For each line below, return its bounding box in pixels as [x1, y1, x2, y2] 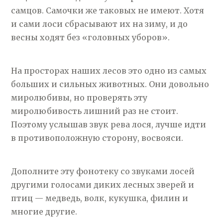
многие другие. [11, 207, 78, 217]
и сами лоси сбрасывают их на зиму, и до [11, 19, 188, 29]
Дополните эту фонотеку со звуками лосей [11, 166, 195, 176]
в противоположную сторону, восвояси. [11, 133, 184, 143]
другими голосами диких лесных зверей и [11, 180, 195, 190]
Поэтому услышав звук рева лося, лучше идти [11, 119, 207, 129]
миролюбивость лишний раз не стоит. [11, 106, 179, 116]
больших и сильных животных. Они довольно [11, 79, 210, 89]
